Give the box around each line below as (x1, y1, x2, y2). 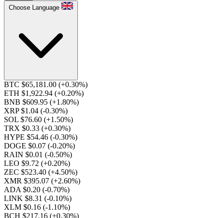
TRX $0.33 (4, 124, 41, 132)
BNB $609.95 (4, 98, 50, 106)
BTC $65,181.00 (4, 80, 58, 89)
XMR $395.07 (4, 177, 51, 185)
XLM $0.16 (4, 203, 43, 211)
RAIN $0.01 (4, 150, 45, 159)
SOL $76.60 (4, 115, 44, 124)
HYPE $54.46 (4, 133, 50, 141)
